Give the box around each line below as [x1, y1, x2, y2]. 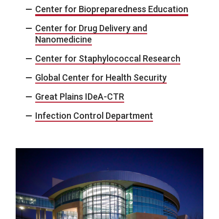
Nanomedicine [35, 34, 92, 44]
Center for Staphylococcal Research [35, 53, 180, 64]
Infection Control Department [35, 110, 153, 121]
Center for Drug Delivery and [35, 23, 147, 33]
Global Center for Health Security [35, 72, 167, 83]
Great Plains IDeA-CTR [35, 91, 124, 102]
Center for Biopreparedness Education [35, 4, 188, 14]
